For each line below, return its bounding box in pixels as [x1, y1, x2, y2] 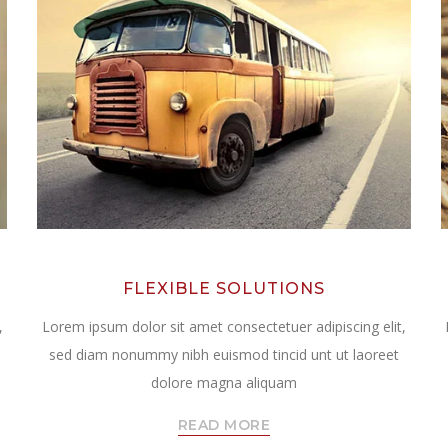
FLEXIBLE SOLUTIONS [122, 279, 325, 299]
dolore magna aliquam [150, 373, 297, 393]
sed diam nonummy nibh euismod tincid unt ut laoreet [48, 345, 399, 365]
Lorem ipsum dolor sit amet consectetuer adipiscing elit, [41, 317, 406, 337]
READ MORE [177, 416, 271, 435]
